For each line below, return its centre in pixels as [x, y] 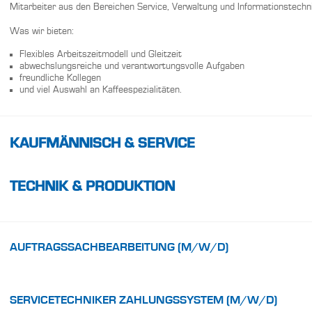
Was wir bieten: [42, 32]
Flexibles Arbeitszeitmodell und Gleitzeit [101, 55]
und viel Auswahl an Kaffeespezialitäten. [101, 90]
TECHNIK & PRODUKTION [92, 187]
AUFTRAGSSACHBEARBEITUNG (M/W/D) [119, 248]
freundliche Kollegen [60, 78]
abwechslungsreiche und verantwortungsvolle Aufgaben [132, 67]
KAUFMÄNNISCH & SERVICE [102, 144]
